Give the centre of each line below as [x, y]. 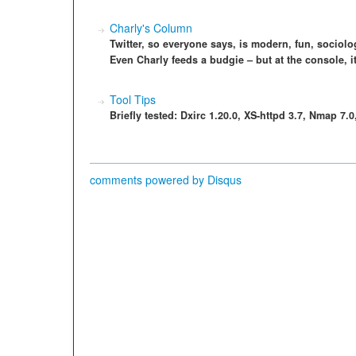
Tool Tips [133, 99]
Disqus [224, 180]
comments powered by [149, 180]
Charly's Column [151, 28]
